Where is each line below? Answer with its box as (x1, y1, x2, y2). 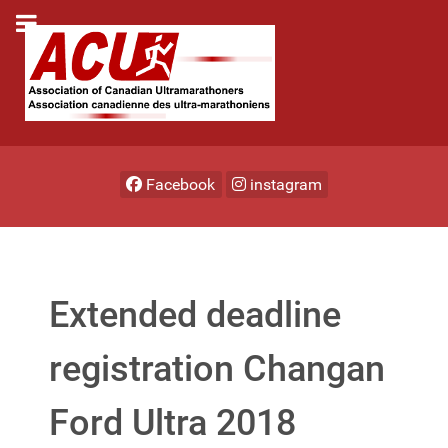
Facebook (146, 174, 216, 194)
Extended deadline (49, 294, 341, 337)
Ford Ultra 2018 (49, 402, 296, 445)
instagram (249, 174, 322, 194)
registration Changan (49, 348, 385, 391)
